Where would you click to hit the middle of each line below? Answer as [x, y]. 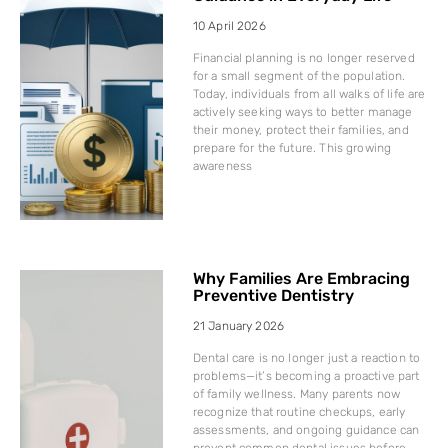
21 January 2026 [238, 325]
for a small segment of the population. [299, 75]
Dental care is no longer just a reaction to [306, 357]
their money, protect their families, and [300, 129]
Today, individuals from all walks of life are [309, 93]
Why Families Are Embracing [301, 278]
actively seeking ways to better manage [302, 111]
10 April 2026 [229, 25]
